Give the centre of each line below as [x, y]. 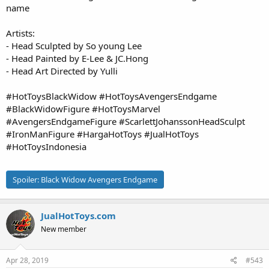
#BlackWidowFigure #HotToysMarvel [83, 109]
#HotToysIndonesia [46, 147]
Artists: [20, 33]
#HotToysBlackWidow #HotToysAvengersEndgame [111, 96]
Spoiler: [27, 179]
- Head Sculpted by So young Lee [74, 46]
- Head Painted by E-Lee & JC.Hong [77, 58]
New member [64, 229]
